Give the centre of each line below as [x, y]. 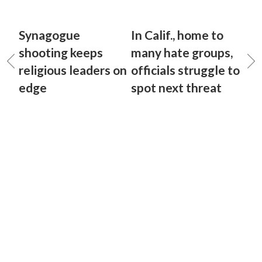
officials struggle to [185, 70]
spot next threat [176, 87]
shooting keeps [61, 52]
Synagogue [49, 35]
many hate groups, [182, 52]
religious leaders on [73, 70]
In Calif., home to [177, 35]
